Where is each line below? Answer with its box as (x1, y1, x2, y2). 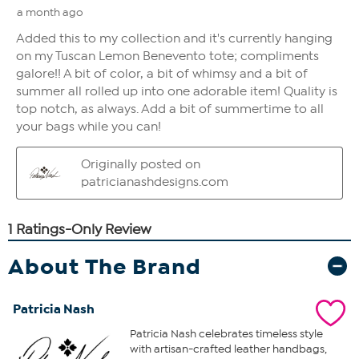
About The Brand (8, 252, 201, 280)
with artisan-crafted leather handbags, (129, 341, 327, 356)
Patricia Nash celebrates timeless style (129, 326, 323, 341)
